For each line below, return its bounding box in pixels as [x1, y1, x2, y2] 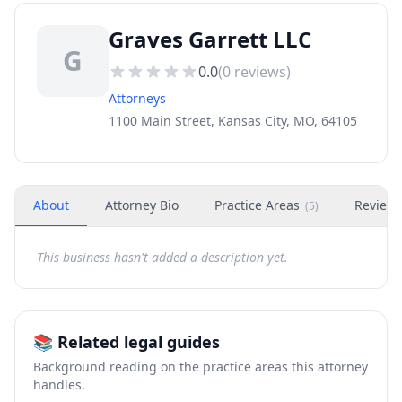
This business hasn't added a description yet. [37, 249, 288, 266]
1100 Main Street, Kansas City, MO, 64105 [109, 112, 357, 129]
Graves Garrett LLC [109, 24, 311, 54]
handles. [33, 376, 85, 393]
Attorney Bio [105, 197, 179, 214]
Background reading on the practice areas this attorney [33, 358, 368, 375]
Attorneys [109, 90, 166, 107]
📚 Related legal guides [33, 331, 220, 353]
